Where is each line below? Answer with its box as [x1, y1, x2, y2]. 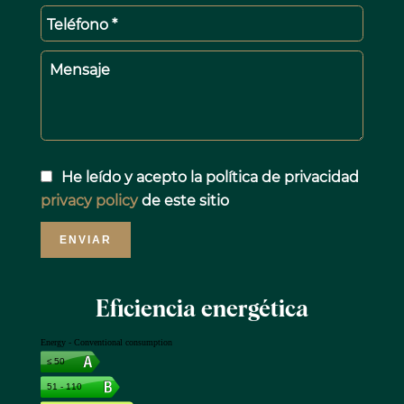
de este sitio [137, 192, 229, 210]
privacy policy [40, 192, 138, 210]
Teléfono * [46, 16, 117, 34]
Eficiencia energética [95, 298, 308, 322]
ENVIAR [59, 234, 112, 247]
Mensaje [49, 61, 110, 79]
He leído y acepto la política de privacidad [60, 169, 359, 187]
